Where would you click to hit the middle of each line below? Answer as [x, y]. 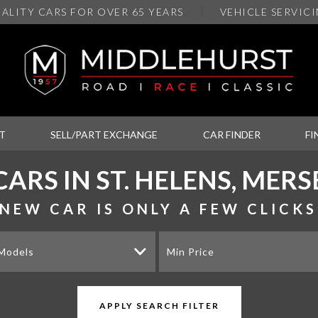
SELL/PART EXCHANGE [104, 135]
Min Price [191, 252]
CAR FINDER [231, 135]
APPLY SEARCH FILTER [159, 305]
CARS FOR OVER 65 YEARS [111, 12]
